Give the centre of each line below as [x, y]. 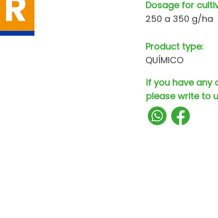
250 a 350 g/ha [179, 19]
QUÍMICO [164, 60]
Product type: [174, 46]
